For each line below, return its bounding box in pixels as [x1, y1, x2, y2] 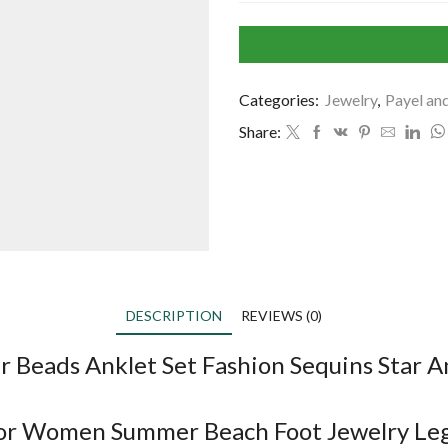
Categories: [239, 90, 322, 110]
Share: [239, 122, 281, 142]
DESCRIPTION [126, 306, 222, 324]
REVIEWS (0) [241, 306, 322, 324]
